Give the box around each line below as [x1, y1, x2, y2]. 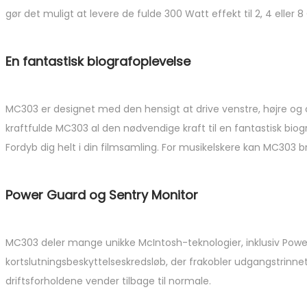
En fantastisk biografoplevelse [5, 52, 191, 70]
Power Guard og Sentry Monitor [5, 186, 198, 204]
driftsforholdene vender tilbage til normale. [5, 273, 211, 288]
